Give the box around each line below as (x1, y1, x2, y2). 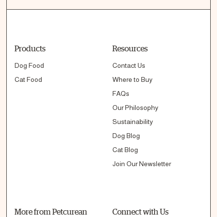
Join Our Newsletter (112, 159, 171, 168)
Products (15, 44, 46, 53)
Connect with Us (112, 207, 169, 216)
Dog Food (15, 61, 44, 69)
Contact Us (112, 61, 145, 69)
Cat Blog (112, 145, 138, 154)
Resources (112, 44, 148, 53)
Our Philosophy (112, 103, 158, 111)
